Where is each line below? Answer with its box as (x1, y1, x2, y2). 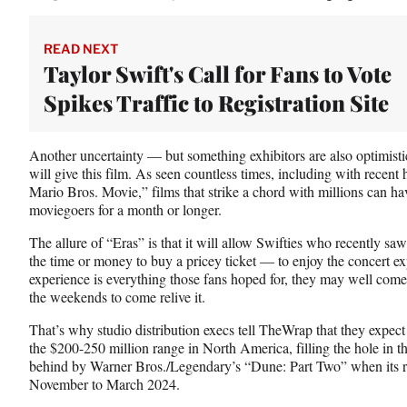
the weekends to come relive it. (29, 286, 205, 306)
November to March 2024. (29, 373, 180, 393)
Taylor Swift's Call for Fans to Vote (44, 58, 392, 88)
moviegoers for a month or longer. (29, 199, 222, 219)
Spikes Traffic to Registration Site (44, 87, 389, 117)
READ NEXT (44, 40, 118, 56)
